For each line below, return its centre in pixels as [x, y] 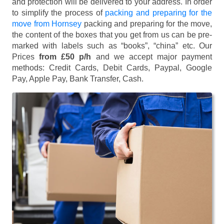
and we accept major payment [151, 57]
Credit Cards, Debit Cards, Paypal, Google [130, 68]
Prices [26, 57]
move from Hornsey [47, 24]
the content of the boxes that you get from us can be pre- [112, 35]
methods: [30, 68]
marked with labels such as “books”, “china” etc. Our [112, 46]
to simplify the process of [59, 13]
